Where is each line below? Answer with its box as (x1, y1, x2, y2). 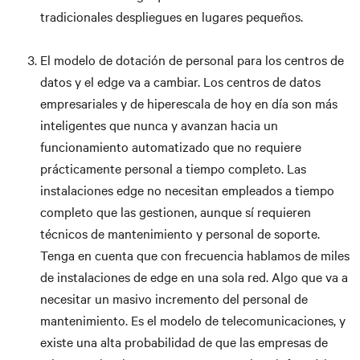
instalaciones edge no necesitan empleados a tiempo (40, 181, 334, 198)
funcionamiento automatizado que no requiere (40, 137, 301, 155)
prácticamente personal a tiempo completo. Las (40, 159, 306, 177)
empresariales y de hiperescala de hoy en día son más (40, 94, 337, 112)
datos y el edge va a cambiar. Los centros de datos (40, 72, 321, 90)
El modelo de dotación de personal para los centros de (40, 51, 344, 68)
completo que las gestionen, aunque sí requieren (40, 202, 311, 220)
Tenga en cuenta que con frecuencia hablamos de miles (40, 246, 350, 264)
